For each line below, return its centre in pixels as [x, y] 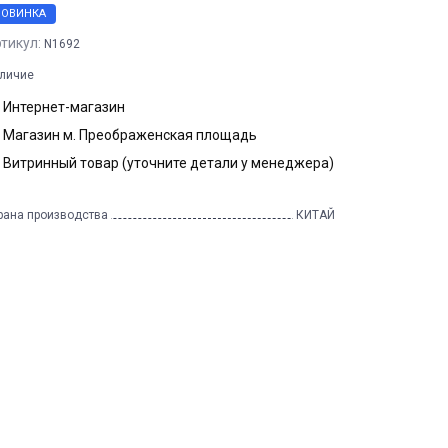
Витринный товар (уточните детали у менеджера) [168, 162]
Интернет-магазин [64, 106]
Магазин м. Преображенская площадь [130, 134]
